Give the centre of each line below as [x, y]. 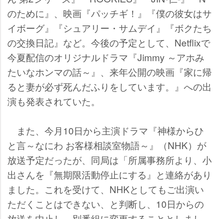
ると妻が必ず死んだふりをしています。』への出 [109, 86]
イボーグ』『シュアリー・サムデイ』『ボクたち [109, 27]
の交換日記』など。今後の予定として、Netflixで [109, 42]
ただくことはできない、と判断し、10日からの [106, 203]
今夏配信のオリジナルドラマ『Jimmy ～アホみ [106, 57]
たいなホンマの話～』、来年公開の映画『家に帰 [109, 71]
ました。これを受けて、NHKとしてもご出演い [106, 189]
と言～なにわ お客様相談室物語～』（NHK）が [107, 145]
